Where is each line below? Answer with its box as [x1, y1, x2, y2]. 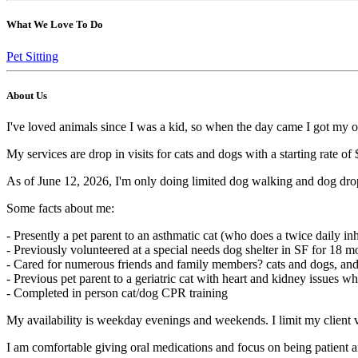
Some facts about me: [6, 201, 114, 215]
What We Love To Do [6, 18, 103, 31]
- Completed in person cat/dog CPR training [6, 285, 228, 300]
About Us [6, 89, 47, 101]
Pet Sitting [6, 49, 58, 63]
